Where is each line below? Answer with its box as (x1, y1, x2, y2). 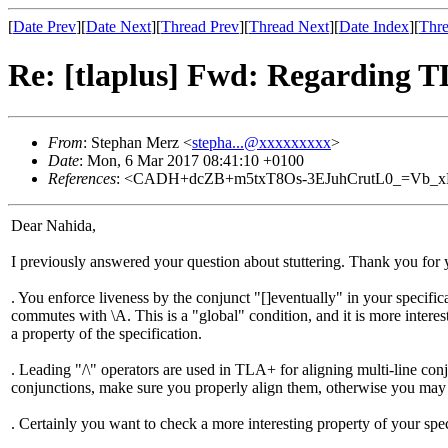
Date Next (86, 18, 151, 35)
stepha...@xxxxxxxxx (192, 133, 331, 151)
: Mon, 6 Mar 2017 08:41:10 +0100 (79, 151, 304, 169)
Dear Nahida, (11, 216, 96, 234)
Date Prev (13, 18, 76, 35)
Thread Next (249, 18, 329, 35)
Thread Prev (161, 18, 239, 35)
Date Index (339, 18, 409, 35)
